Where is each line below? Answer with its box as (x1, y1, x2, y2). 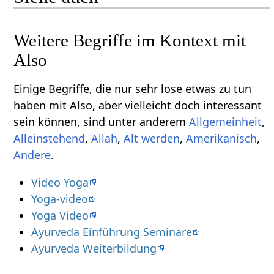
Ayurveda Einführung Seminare (31, 224, 192, 240)
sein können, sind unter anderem (13, 114, 190, 130)
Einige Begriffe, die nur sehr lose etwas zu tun (13, 81, 252, 97)
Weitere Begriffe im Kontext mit (13, 31, 246, 51)
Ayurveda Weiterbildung (31, 241, 157, 256)
